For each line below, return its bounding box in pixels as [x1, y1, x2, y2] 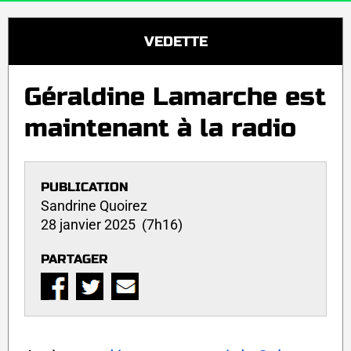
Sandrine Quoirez [41, 197, 147, 214]
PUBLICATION [41, 179, 128, 194]
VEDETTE [143, 33, 208, 50]
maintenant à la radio [24, 113, 296, 144]
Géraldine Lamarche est [24, 81, 326, 113]
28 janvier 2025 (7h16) [41, 215, 183, 233]
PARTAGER [41, 251, 108, 266]
